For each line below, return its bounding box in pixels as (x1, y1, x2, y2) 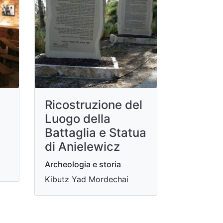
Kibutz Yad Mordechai (44, 174, 128, 184)
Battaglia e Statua (44, 125, 146, 140)
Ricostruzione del (44, 97, 142, 112)
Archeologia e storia (44, 159, 121, 169)
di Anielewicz (44, 139, 120, 154)
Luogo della (44, 111, 111, 126)
